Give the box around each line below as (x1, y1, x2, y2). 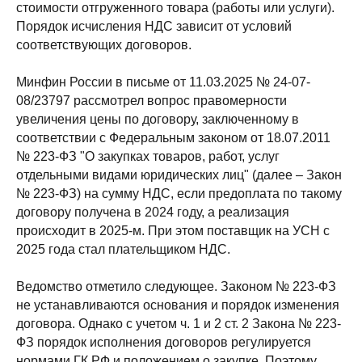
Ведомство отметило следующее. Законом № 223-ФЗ (16, 280, 336, 293)
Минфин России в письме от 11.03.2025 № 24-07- (16, 75, 310, 89)
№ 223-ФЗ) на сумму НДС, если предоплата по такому (16, 187, 342, 200)
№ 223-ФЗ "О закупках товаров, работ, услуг (16, 149, 280, 163)
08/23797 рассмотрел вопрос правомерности (16, 94, 287, 107)
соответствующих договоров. (16, 38, 192, 52)
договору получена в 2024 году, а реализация (16, 205, 289, 219)
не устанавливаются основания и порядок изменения (16, 298, 339, 312)
